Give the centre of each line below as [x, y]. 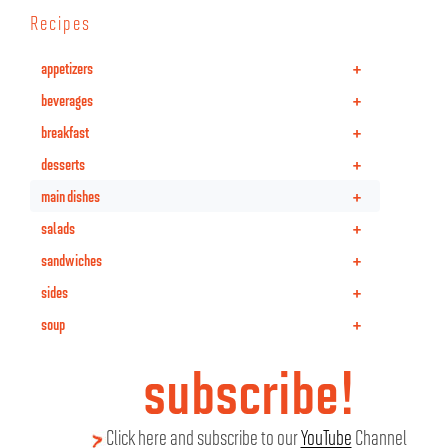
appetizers [67, 68]
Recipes [60, 22]
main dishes [70, 196]
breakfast [65, 132]
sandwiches [71, 260]
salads [58, 228]
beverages [67, 100]
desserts [63, 164]
